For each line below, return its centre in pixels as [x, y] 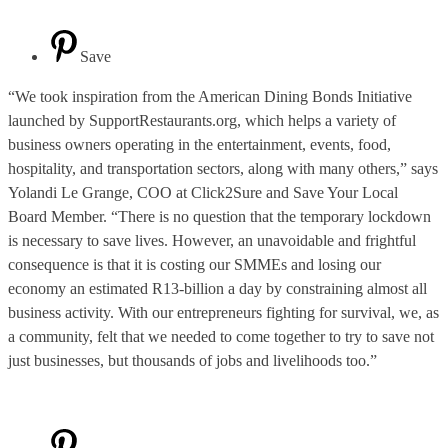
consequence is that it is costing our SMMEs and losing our [194, 264]
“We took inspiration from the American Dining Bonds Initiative [210, 96]
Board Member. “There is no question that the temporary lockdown [219, 216]
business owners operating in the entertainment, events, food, [199, 144]
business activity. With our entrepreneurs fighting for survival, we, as [223, 312]
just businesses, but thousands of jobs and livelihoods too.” [192, 360]
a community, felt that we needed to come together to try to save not [221, 336]
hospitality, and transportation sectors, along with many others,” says [223, 168]
